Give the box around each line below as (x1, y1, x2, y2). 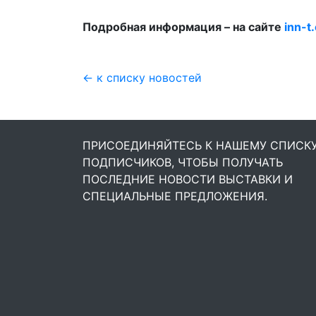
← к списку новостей (83, 71, 202, 85)
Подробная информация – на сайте (83, 20, 284, 34)
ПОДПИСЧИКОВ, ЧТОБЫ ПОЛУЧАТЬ (83, 155, 283, 169)
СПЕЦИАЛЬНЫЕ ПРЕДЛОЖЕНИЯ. (83, 189, 267, 203)
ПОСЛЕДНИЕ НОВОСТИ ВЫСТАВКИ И (83, 172, 293, 186)
